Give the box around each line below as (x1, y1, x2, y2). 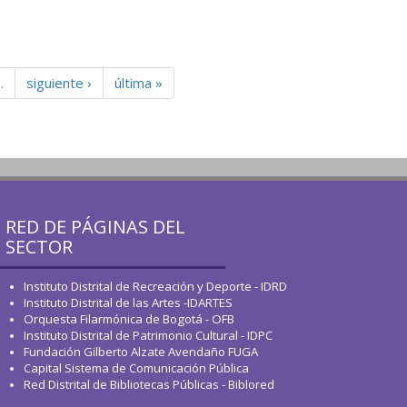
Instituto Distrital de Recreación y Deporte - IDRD (24, 278, 287, 294)
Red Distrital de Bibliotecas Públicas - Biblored (24, 376, 274, 392)
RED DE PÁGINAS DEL (5, 214, 185, 239)
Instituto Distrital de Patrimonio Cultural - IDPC (24, 327, 273, 343)
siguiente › (25, 73, 92, 92)
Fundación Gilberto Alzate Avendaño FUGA (24, 343, 258, 360)
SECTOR (5, 234, 73, 259)
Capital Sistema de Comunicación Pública (24, 360, 249, 376)
